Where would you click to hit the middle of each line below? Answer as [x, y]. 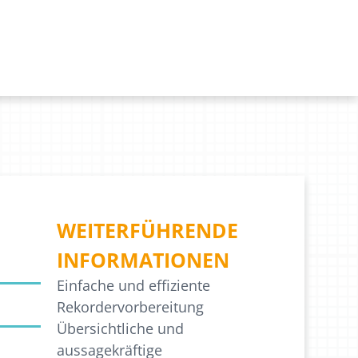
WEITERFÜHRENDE [147, 231]
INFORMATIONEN [143, 260]
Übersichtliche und [120, 329]
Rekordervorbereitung [130, 307]
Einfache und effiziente [133, 286]
